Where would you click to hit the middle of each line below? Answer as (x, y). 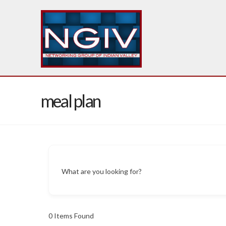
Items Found (73, 216)
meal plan (70, 101)
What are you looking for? (101, 171)
